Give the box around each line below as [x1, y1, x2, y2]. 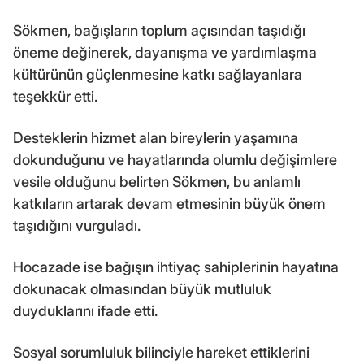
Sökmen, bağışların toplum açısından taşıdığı [13, 22, 305, 40]
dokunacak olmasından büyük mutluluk [13, 280, 271, 298]
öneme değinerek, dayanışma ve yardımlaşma [13, 44, 317, 62]
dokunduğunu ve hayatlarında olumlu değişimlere [13, 151, 337, 169]
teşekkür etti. [13, 88, 97, 106]
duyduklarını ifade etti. [13, 302, 158, 320]
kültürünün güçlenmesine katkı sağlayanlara [13, 66, 302, 84]
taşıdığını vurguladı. [13, 217, 141, 235]
